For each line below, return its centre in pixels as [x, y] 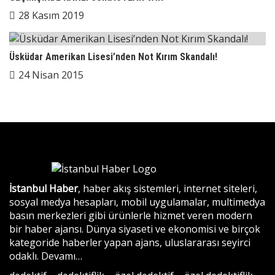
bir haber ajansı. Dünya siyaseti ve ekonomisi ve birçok [135, 229]
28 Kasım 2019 [51, 15]
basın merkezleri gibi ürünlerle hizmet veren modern [131, 215]
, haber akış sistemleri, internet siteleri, [168, 188]
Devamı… [62, 256]
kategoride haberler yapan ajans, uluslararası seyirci [130, 242]
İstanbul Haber [44, 188]
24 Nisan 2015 [51, 75]
